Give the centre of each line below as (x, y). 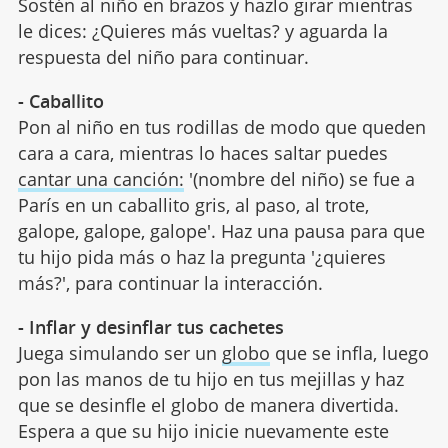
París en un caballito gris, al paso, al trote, (193, 204)
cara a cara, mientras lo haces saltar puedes (202, 152)
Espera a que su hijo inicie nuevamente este (203, 430)
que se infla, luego (349, 352)
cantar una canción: (100, 178)
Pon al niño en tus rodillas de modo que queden (221, 126)
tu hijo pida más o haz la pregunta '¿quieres (201, 256)
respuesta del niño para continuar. (163, 56)
